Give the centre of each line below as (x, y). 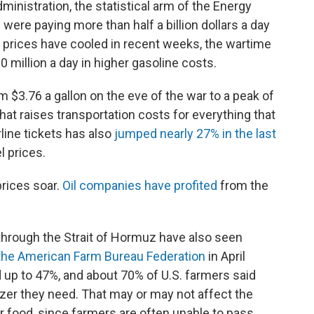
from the (243, 186)
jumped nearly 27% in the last (195, 134)
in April (225, 257)
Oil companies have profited (138, 186)
